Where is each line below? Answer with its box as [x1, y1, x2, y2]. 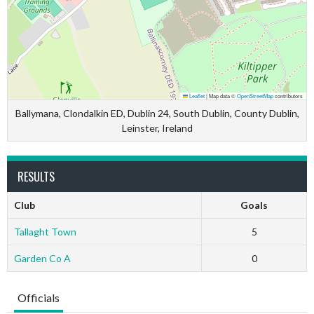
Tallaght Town [13, 226, 76, 238]
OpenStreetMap [237, 92, 273, 100]
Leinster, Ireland [121, 122, 193, 134]
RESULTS [18, 168, 55, 185]
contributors [273, 92, 303, 100]
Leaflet [188, 92, 205, 100]
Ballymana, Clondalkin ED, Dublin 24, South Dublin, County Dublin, [15, 107, 299, 119]
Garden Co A [13, 252, 71, 264]
